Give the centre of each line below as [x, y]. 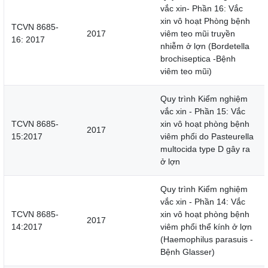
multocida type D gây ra [205, 149]
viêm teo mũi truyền [198, 34]
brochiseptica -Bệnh [198, 59]
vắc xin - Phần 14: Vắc [203, 202]
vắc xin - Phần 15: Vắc [203, 112]
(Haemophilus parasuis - [207, 240]
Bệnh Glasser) [188, 252]
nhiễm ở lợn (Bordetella [205, 46]
